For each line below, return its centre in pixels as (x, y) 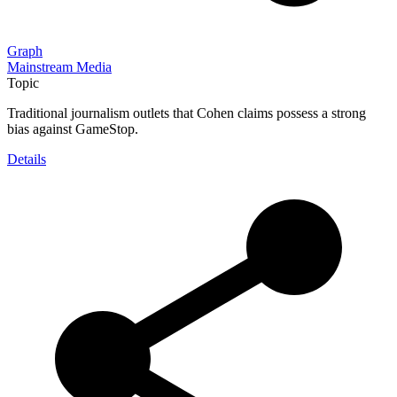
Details (27, 159)
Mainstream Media (59, 66)
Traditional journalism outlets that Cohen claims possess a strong (187, 113)
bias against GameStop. (73, 128)
